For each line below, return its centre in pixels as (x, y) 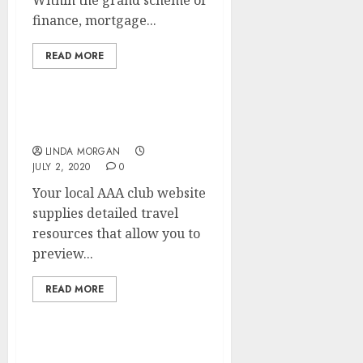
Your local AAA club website (119, 193)
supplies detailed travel (105, 213)
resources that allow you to (116, 233)
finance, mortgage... (94, 20)
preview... (63, 254)
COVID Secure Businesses (116, 130)
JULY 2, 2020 (62, 167)
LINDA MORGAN (83, 152)
